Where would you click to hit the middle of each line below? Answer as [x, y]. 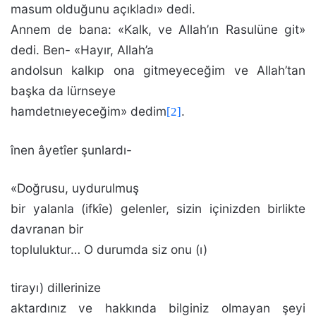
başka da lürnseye [63, 91]
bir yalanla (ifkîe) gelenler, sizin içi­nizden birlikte [158, 208]
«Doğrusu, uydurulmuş [75, 188]
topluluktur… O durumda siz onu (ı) [109, 249]
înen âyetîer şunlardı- [71, 150]
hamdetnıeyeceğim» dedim [89, 111]
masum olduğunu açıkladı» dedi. [103, 9]
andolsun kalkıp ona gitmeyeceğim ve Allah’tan [158, 70]
